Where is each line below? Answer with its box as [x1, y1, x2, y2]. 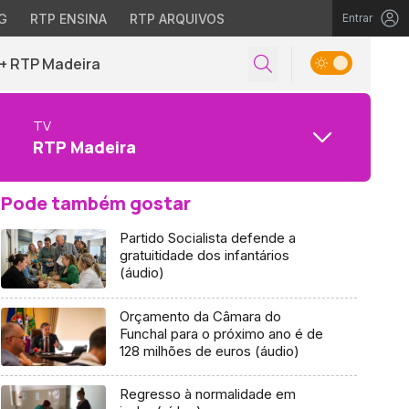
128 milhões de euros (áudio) [119, 341, 299, 360]
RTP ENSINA [29, 11, 107, 26]
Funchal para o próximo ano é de [119, 324, 323, 342]
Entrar [342, 11, 372, 25]
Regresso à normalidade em [119, 385, 296, 404]
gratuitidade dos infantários [119, 246, 289, 264]
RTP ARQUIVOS [129, 11, 225, 26]
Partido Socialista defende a [119, 229, 296, 246]
